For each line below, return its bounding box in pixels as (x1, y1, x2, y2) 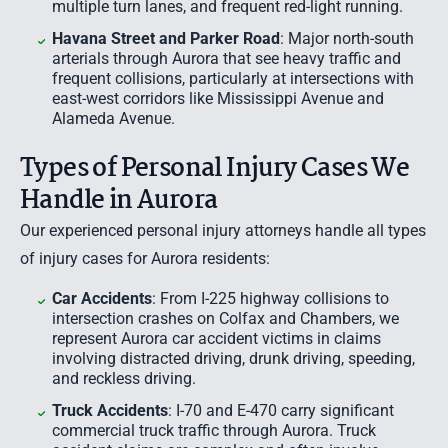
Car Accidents (52, 289, 152, 308)
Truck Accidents (52, 401, 168, 420)
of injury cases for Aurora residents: (20, 249, 270, 268)
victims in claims (258, 329, 381, 348)
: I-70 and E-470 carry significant (168, 401, 394, 420)
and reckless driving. (52, 369, 196, 388)
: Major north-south (280, 29, 414, 48)
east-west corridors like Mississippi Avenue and (52, 89, 384, 108)
